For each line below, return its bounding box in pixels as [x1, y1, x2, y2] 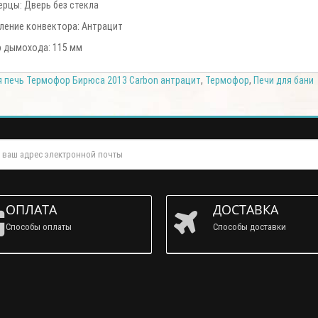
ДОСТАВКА [213, 201, 278, 219]
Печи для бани [253, 74, 314, 87]
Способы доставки [213, 221, 286, 234]
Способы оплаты [5, 221, 72, 234]
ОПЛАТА [5, 201, 57, 219]
